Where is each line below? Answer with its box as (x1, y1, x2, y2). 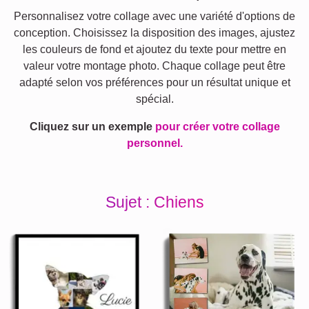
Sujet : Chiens (105, 193, 204, 212)
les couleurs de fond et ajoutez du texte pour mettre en (23, 43, 286, 56)
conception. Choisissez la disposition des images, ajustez (14, 27, 295, 39)
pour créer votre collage (154, 121, 280, 133)
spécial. (135, 93, 174, 106)
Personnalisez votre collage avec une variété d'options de (14, 10, 295, 23)
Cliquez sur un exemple (29, 121, 155, 133)
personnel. (126, 137, 183, 150)
